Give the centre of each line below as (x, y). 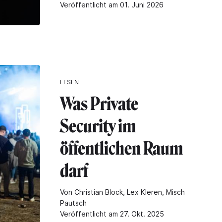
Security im (98, 126)
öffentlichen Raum (121, 148)
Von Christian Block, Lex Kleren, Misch (122, 192)
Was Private (99, 104)
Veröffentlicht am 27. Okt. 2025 (112, 214)
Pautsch (73, 203)
